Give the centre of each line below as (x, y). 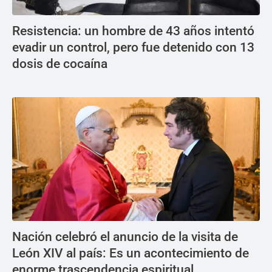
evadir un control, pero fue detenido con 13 (133, 47)
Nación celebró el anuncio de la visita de (125, 236)
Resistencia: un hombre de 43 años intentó (133, 31)
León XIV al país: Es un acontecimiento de (131, 253)
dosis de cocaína (60, 63)
